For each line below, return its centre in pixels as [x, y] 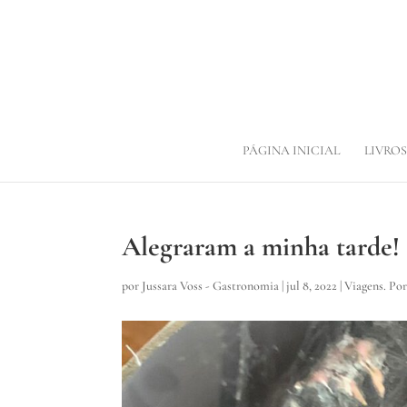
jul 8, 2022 [312, 286]
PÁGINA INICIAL [291, 150]
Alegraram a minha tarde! [261, 247]
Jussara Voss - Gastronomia [211, 286]
